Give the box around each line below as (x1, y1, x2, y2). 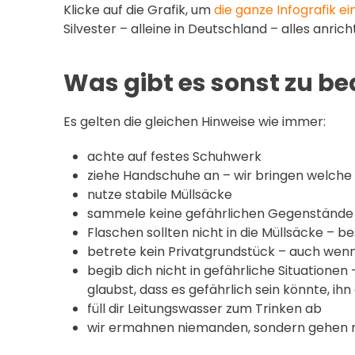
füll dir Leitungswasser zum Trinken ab (87, 299, 322, 318)
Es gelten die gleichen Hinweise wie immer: (63, 112, 326, 131)
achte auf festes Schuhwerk (87, 147, 261, 166)
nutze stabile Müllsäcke (87, 185, 232, 204)
